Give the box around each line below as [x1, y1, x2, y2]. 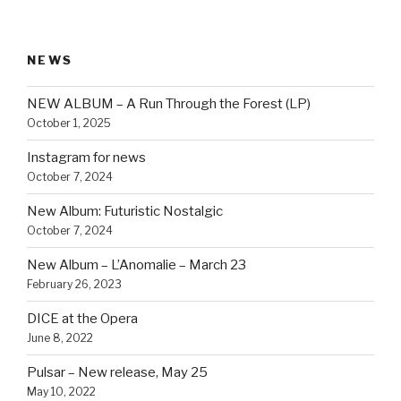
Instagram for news [27, 149, 146, 166]
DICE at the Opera [27, 311, 138, 327]
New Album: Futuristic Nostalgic [27, 203, 223, 219]
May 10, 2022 [27, 385, 96, 398]
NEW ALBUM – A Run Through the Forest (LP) [27, 96, 311, 112]
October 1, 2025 [27, 116, 111, 130]
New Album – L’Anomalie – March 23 [27, 257, 246, 273]
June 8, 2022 [27, 331, 93, 345]
